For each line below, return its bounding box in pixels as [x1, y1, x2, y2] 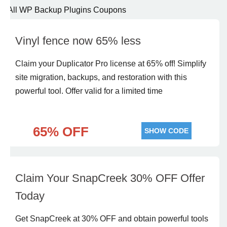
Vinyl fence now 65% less [15, 34, 141, 47]
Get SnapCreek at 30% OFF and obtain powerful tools [15, 214, 208, 223]
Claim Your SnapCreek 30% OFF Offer [15, 172, 205, 184]
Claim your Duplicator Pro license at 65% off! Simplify [15, 59, 206, 68]
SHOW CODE [144, 127, 188, 135]
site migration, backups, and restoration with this [15, 73, 187, 82]
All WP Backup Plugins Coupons [8, 6, 126, 14]
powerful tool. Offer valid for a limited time [15, 87, 163, 95]
